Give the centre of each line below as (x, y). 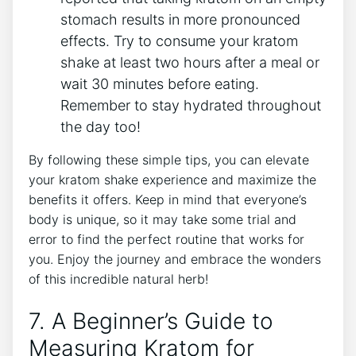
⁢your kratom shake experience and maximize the (172, 180)
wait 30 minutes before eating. (160, 84)
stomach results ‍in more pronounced (180, 20)
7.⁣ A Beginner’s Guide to (151, 321)
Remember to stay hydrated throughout (191, 106)
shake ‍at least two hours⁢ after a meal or (190, 63)
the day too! (101, 127)
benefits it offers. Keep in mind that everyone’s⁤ (168, 200)
